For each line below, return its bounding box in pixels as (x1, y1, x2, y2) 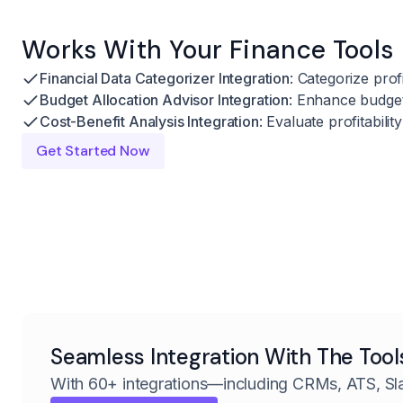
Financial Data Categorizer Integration (40, 68, 290, 87)
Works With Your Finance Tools (22, 32, 394, 67)
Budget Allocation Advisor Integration (40, 90, 290, 109)
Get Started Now (36, 140, 150, 160)
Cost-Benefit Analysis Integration (40, 112, 259, 130)
